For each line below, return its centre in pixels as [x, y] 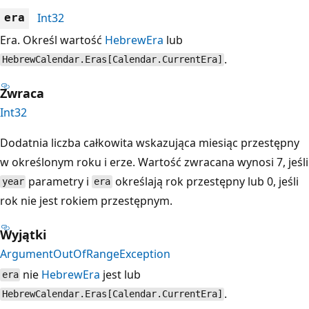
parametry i [59, 181]
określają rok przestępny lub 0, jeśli [205, 181]
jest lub [121, 274]
